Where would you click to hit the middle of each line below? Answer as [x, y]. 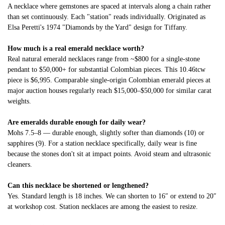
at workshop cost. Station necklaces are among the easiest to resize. [103, 206]
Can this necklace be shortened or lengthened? [78, 185]
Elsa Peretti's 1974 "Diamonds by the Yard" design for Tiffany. [97, 27]
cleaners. [20, 164]
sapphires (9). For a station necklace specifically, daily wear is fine [102, 143]
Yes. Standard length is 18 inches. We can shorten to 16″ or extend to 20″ [112, 196]
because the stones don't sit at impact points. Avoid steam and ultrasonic [109, 154]
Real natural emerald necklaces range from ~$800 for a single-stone [104, 59]
